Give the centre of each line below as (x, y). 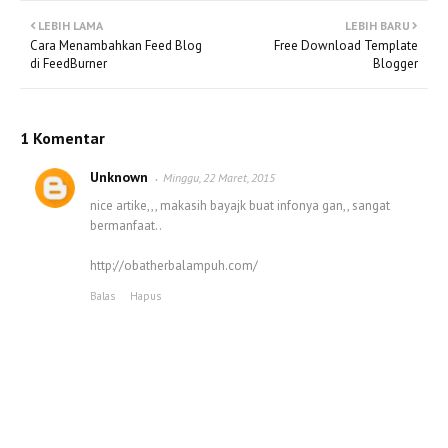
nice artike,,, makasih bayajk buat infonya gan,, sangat (240, 205)
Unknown (119, 177)
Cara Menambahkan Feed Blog (116, 45)
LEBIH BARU (377, 25)
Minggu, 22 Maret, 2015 (219, 177)
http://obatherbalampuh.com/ (174, 265)
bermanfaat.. (126, 225)
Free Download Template (346, 45)
